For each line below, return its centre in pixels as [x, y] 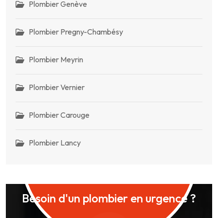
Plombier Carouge [59, 115]
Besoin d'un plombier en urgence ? [109, 198]
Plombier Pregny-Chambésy [76, 31]
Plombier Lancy [55, 142]
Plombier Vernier [57, 87]
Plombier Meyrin [56, 59]
